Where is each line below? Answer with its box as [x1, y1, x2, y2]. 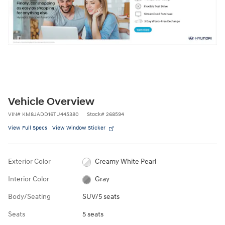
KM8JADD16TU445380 [22, 111, 79, 118]
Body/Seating [8, 192, 51, 201]
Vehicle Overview [8, 95, 94, 109]
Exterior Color [8, 157, 51, 166]
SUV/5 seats [82, 192, 120, 201]
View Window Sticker [52, 125, 105, 132]
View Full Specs [8, 125, 47, 132]
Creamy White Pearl [95, 157, 157, 166]
